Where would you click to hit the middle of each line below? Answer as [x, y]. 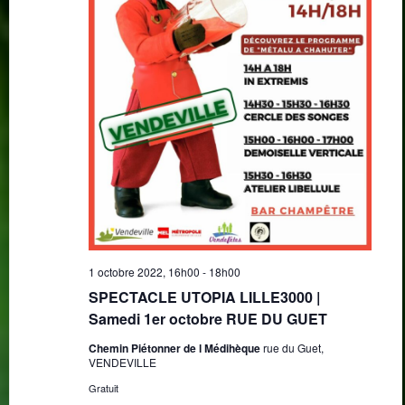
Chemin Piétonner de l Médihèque [175, 348]
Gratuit [103, 387]
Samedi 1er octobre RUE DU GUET [207, 318]
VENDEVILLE [122, 362]
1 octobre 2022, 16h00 [144, 271]
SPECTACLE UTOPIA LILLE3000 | [204, 297]
